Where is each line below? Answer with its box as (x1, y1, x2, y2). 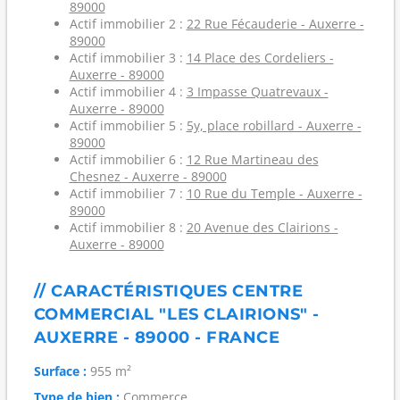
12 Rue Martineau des (186, 151, 319, 168)
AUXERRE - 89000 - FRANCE (33, 328, 280, 347)
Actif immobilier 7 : (69, 185, 187, 202)
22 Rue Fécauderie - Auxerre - (186, 15, 364, 32)
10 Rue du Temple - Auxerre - (186, 185, 362, 202)
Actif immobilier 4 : (69, 83, 187, 100)
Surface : (33, 362, 87, 379)
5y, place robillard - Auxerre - (186, 117, 362, 134)
